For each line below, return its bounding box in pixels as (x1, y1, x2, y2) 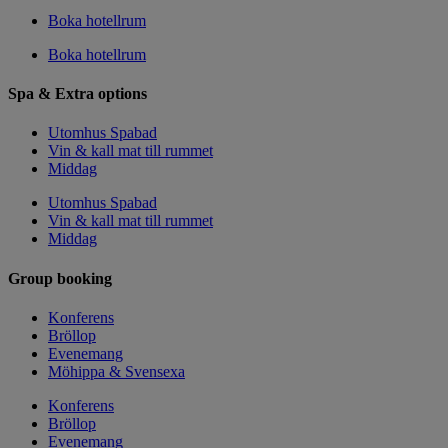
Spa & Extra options (8, 85, 147, 103)
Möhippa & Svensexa (48, 362, 185, 380)
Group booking (8, 269, 112, 287)
